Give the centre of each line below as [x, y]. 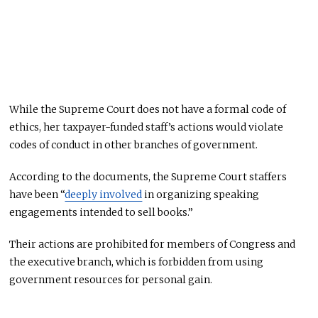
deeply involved [104, 194]
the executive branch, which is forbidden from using [137, 262]
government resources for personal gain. [111, 279]
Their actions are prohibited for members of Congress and [153, 244]
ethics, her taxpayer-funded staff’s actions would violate [147, 127]
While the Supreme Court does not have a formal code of [148, 109]
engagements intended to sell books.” [102, 212]
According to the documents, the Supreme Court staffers [148, 176]
